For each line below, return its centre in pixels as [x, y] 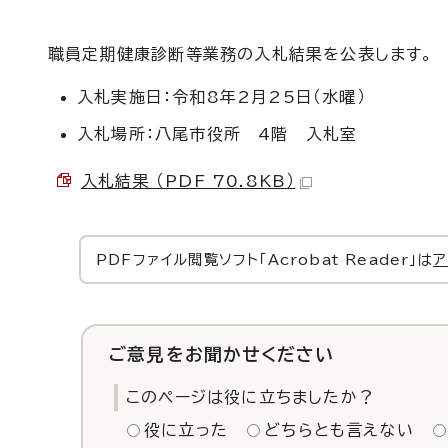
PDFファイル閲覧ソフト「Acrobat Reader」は [264, 259]
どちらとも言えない [339, 430]
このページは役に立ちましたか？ [250, 397]
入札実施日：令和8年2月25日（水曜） [221, 97]
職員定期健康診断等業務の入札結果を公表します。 [241, 54]
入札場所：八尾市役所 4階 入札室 [217, 134]
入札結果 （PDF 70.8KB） [188, 181]
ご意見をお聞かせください [222, 354]
